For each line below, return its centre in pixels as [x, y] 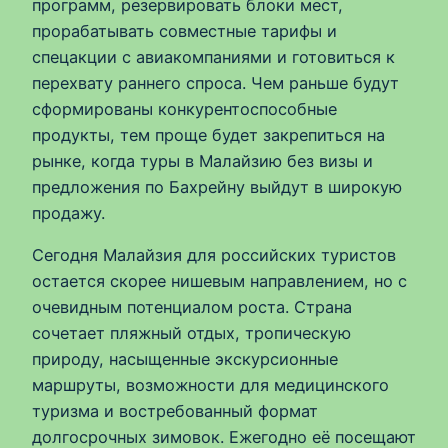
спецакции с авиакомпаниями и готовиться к [213, 56]
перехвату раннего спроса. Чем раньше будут [215, 82]
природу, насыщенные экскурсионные [185, 359]
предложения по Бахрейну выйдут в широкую [217, 186]
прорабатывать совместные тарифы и [184, 30]
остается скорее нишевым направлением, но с [219, 281]
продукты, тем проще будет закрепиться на [208, 134]
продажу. [68, 212]
